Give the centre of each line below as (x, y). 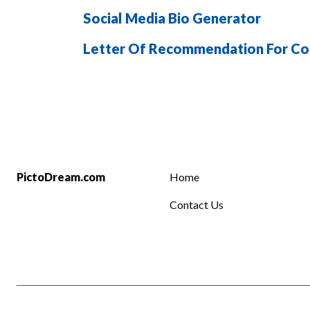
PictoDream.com (61, 177)
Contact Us (197, 204)
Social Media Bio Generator (172, 18)
